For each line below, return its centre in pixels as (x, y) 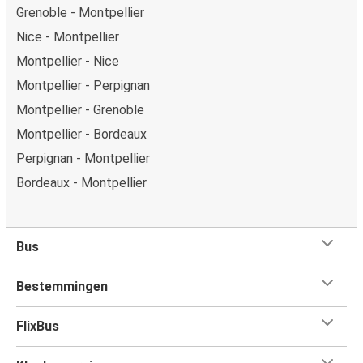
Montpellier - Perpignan (83, 85)
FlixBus (38, 326)
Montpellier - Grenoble (80, 109)
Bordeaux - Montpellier (81, 182)
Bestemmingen (62, 286)
